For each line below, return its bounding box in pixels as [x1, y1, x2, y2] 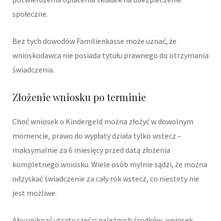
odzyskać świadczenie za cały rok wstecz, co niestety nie [12, 174, 199, 184]
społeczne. [12, 9, 48, 19]
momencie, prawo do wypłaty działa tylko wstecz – [12, 131, 182, 141]
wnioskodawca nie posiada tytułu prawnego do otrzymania [12, 50, 209, 61]
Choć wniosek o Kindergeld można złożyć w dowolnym [12, 116, 193, 127]
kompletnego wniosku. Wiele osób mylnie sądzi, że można [12, 159, 207, 170]
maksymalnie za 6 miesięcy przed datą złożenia [12, 145, 170, 155]
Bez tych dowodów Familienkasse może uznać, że [12, 36, 177, 46]
